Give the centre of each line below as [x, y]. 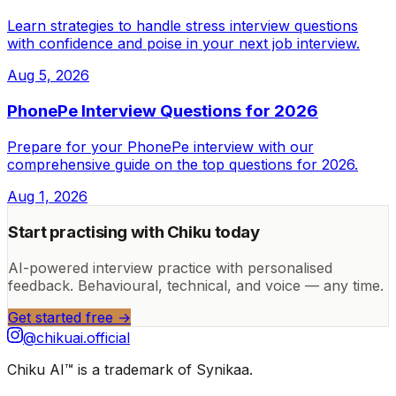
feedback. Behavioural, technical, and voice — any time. [196, 286]
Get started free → [69, 318]
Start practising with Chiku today [134, 232]
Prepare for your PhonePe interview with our [160, 146]
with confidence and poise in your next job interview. [183, 44]
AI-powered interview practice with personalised [170, 268]
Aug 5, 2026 [48, 76]
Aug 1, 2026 [47, 196]
